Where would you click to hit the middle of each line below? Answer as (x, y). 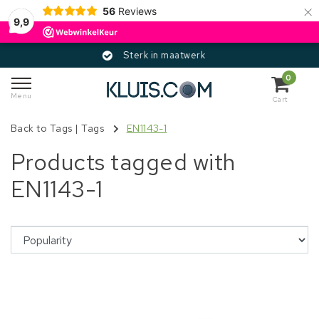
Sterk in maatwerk (63, 56)
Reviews (137, 11)
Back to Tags (42, 129)
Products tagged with (123, 162)
